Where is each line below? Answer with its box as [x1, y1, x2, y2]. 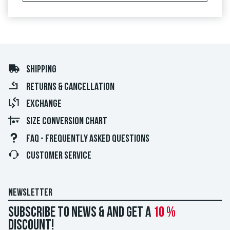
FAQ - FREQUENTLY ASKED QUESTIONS [26, 133, 149, 144]
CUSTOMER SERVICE [26, 151, 91, 162]
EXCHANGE [26, 99, 62, 110]
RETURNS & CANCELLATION [26, 82, 114, 92]
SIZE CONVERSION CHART [26, 116, 107, 127]
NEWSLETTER [8, 187, 52, 198]
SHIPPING [26, 65, 56, 75]
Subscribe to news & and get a [8, 205, 153, 220]
